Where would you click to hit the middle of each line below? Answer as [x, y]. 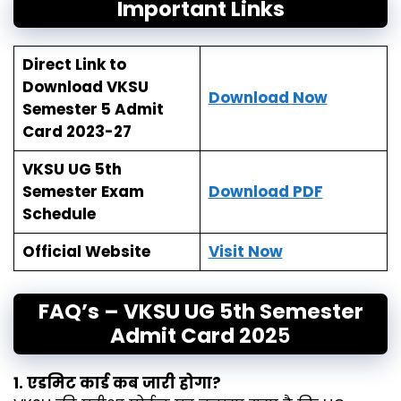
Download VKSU [85, 86]
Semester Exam [83, 191]
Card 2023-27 [77, 131]
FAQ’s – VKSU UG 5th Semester [200, 312]
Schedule [59, 213]
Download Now [268, 97]
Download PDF [265, 191]
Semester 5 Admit [93, 109]
